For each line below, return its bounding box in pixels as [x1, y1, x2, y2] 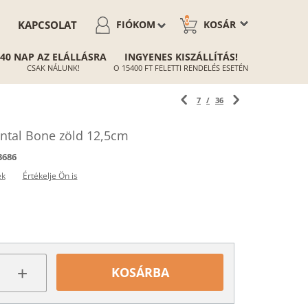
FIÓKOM [116, 18, 155, 31]
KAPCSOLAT [18, 18, 77, 32]
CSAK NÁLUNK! [27, 63, 80, 73]
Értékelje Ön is [22, 170, 78, 181]
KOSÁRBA [111, 264, 169, 280]
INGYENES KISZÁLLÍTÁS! [124, 50, 238, 63]
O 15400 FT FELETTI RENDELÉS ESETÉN [113, 63, 248, 73]
